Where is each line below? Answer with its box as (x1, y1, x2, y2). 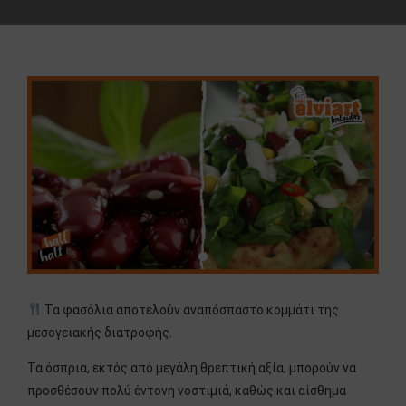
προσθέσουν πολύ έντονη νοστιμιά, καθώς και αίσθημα (27, 382, 346, 398)
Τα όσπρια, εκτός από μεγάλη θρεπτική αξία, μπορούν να (27, 360, 356, 375)
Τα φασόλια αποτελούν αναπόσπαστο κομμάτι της (41, 302, 339, 317)
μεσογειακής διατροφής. (27, 324, 172, 340)
